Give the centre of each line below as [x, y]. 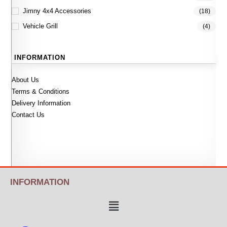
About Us [26, 80]
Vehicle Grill [41, 26]
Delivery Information [41, 103]
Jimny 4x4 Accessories [57, 11]
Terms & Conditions [41, 92]
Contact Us [28, 115]
